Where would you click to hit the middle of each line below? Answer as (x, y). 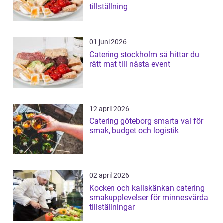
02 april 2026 (109, 175)
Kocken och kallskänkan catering (147, 188)
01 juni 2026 (108, 42)
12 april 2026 (109, 108)
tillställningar (112, 207)
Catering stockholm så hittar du (124, 54)
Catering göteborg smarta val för (121, 121)
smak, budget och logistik (134, 130)
